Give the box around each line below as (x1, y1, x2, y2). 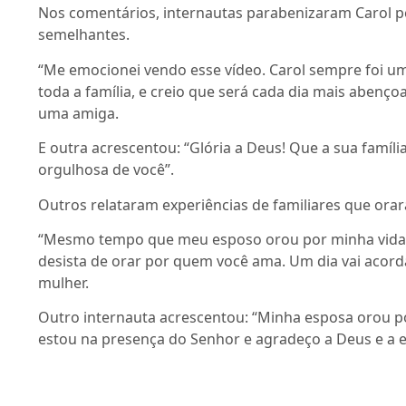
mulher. (38, 273, 96, 294)
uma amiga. (38, 102, 126, 123)
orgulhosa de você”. (38, 159, 174, 180)
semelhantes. (38, 24, 133, 45)
